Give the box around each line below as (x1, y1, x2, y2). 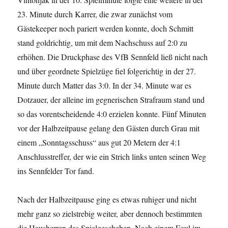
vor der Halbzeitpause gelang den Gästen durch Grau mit (17, 123, 200, 133)
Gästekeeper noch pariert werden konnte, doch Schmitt (17, 23, 194, 34)
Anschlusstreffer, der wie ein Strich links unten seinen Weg (17, 151, 207, 162)
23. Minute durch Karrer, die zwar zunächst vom (17, 9, 173, 19)
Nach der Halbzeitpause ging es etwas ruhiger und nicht (17, 194, 197, 205)
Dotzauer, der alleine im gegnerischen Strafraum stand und (17, 94, 205, 105)
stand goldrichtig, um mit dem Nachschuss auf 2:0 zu (17, 37, 188, 48)
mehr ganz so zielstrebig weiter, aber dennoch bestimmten (17, 208, 203, 219)
